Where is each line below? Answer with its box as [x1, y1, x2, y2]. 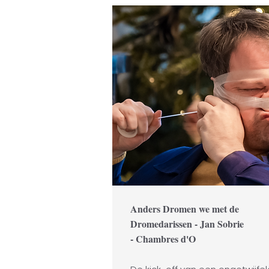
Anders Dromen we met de [130, 202, 239, 216]
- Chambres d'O [130, 232, 199, 246]
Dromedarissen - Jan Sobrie [130, 217, 244, 231]
